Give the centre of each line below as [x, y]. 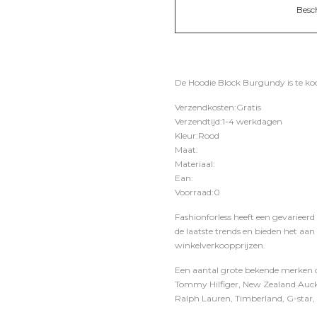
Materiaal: [195, 164]
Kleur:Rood [197, 136]
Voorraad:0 [197, 192]
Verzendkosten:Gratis [218, 107]
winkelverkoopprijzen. [220, 245]
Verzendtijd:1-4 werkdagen [229, 121]
